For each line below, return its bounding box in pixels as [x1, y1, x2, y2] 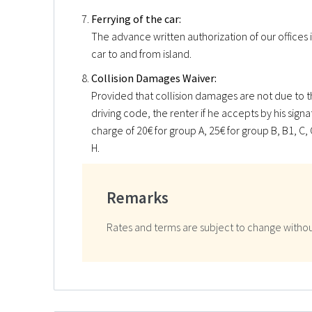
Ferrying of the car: [91, 11, 181, 26]
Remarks [107, 187, 169, 208]
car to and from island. [91, 46, 192, 61]
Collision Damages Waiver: [91, 70, 217, 85]
